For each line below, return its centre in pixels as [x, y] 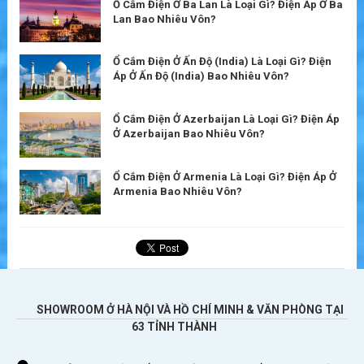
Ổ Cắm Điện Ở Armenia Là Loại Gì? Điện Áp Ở [225, 176]
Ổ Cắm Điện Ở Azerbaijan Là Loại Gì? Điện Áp [226, 119]
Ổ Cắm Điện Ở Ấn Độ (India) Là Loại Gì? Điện [222, 62]
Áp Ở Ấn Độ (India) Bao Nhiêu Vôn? [201, 76]
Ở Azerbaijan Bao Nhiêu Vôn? [189, 134]
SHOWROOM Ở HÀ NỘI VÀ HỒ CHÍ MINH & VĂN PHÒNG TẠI [190, 310]
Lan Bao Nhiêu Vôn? [165, 19]
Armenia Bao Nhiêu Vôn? [178, 191]
